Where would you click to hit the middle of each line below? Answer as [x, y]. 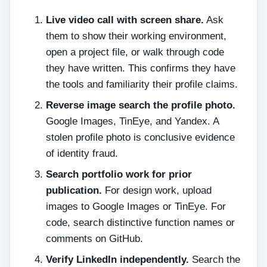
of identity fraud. [82, 153]
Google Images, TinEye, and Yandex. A [132, 121]
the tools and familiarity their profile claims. [142, 84]
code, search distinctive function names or [140, 223]
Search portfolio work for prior [119, 174]
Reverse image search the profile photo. [141, 105]
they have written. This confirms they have [141, 68]
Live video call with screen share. [125, 20]
